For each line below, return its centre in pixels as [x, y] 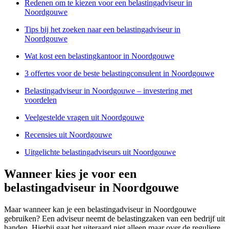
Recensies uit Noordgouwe [68, 135]
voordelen [41, 100]
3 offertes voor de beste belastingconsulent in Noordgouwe [119, 74]
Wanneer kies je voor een [70, 174]
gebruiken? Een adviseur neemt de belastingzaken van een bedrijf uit [114, 219]
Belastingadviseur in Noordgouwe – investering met [108, 91]
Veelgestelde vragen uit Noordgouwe [84, 118]
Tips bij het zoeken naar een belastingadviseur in [102, 30]
